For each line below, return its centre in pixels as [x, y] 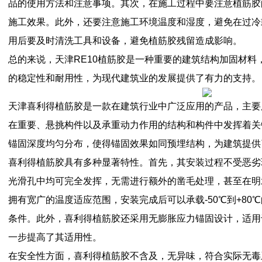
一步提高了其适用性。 [55, 237]
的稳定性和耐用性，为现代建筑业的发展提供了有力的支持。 [135, 78]
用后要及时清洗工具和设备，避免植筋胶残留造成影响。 [125, 41]
